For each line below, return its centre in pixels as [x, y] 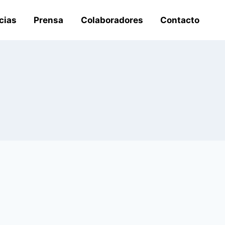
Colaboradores [112, 20]
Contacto [180, 20]
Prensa [48, 20]
